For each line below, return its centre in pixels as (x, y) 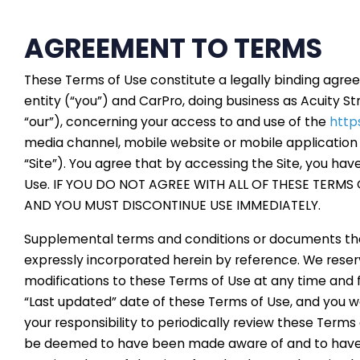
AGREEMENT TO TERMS (173, 48)
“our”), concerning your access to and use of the (177, 122)
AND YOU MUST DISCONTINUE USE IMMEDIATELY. (172, 206)
